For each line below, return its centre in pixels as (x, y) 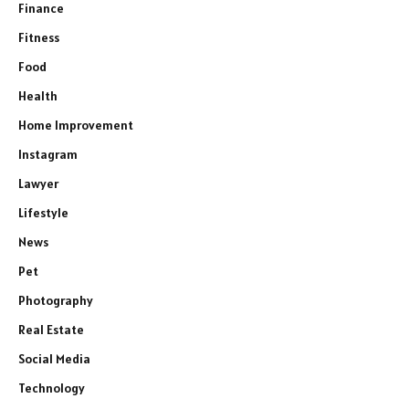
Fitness (39, 37)
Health (38, 95)
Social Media (54, 358)
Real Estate (51, 329)
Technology (52, 388)
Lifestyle (43, 212)
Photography (56, 300)
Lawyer (38, 183)
